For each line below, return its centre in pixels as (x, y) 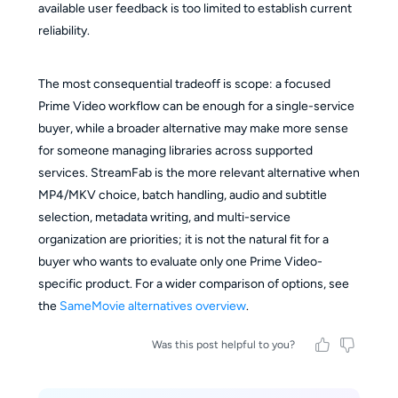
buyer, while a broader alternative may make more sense (193, 128)
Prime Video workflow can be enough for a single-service (196, 106)
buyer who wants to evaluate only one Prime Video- (180, 261)
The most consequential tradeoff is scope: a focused (184, 84)
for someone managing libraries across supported (175, 150)
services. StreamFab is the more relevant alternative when (199, 172)
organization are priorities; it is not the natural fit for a (183, 239)
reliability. (64, 30)
